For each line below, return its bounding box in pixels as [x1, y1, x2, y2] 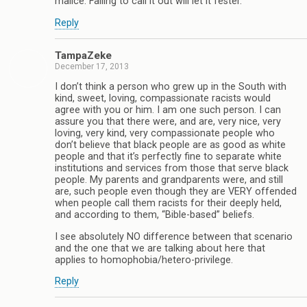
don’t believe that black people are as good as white [55, 139, 286, 151]
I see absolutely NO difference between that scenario [55, 230, 293, 243]
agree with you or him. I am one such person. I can [55, 104, 281, 116]
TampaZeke [55, 49, 112, 62]
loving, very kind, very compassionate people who [55, 127, 275, 140]
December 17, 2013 [55, 61, 129, 71]
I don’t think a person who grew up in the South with [55, 81, 286, 93]
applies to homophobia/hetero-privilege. [55, 254, 233, 266]
